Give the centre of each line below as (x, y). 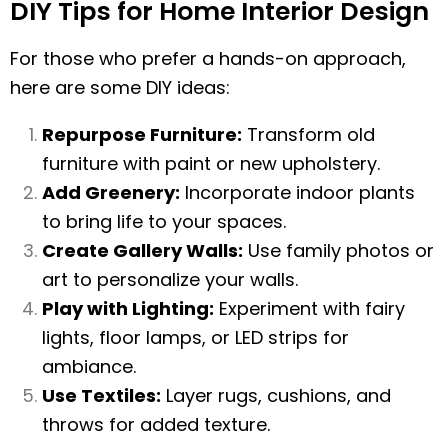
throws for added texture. (156, 424)
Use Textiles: (101, 395)
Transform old (308, 134)
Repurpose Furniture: (142, 134)
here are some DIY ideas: (120, 87)
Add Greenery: (111, 192)
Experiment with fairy (309, 308)
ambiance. (89, 366)
